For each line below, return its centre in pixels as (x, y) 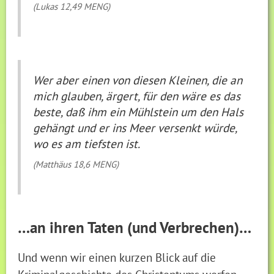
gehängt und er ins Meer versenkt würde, (135, 128)
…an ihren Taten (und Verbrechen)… (135, 227)
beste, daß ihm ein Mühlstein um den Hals (139, 112)
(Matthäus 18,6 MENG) (76, 165)
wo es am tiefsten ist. (87, 144)
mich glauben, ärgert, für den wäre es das (137, 96)
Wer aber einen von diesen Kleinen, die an (138, 80)
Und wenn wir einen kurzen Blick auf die (117, 257)
